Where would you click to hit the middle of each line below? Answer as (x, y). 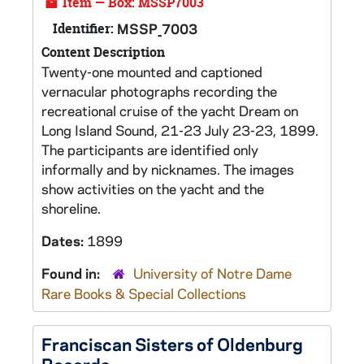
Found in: (72, 273)
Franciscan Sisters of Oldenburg (172, 344)
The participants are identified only (150, 149)
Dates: (64, 240)
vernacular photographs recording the (159, 91)
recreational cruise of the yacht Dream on (170, 110)
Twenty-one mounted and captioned (152, 71)
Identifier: (83, 28)
